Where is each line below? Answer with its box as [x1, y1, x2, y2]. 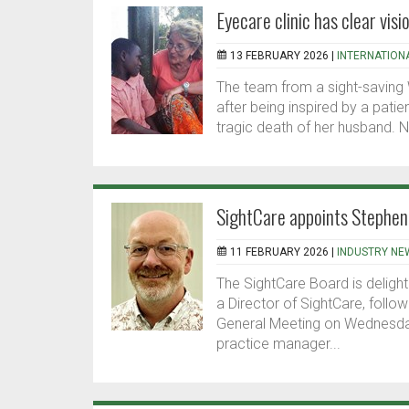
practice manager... [216, 335, 341, 353]
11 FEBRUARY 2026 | [230, 246, 337, 259]
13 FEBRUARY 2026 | [230, 49, 337, 63]
